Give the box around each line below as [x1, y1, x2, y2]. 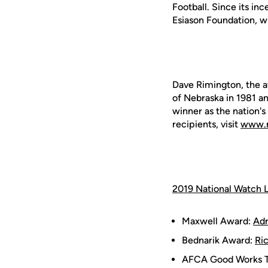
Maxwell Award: [182, 215, 253, 227]
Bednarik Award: [182, 234, 255, 246]
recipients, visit [172, 118, 240, 130]
